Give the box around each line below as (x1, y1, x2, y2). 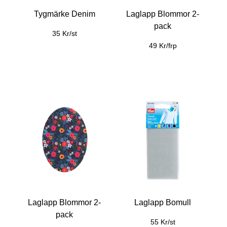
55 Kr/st (150, 218, 175, 226)
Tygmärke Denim (33, 10, 95, 18)
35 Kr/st (52, 29, 77, 37)
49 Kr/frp (148, 42, 177, 50)
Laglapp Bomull (134, 198, 191, 207)
